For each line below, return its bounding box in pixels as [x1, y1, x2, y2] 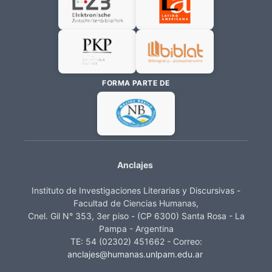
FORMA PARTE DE [102, 78, 170, 87]
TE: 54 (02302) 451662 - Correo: [70, 236, 202, 246]
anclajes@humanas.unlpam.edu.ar [67, 248, 203, 259]
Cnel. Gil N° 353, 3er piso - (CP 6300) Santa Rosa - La [27, 210, 245, 221]
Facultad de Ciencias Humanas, [73, 197, 199, 208]
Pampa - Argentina [98, 223, 174, 234]
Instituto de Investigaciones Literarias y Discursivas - [32, 185, 240, 195]
